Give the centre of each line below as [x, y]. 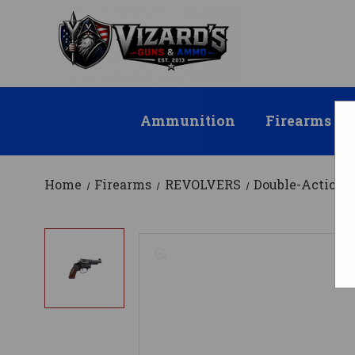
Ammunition [187, 121]
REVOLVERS [202, 185]
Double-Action [299, 185]
